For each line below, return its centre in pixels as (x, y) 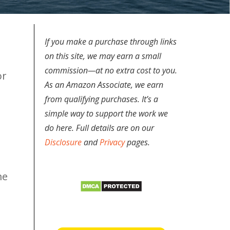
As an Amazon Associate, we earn (104, 85)
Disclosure (63, 142)
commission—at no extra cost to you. (111, 71)
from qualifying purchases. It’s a (101, 99)
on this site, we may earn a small (103, 56)
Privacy (112, 142)
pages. (137, 142)
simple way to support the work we (106, 114)
